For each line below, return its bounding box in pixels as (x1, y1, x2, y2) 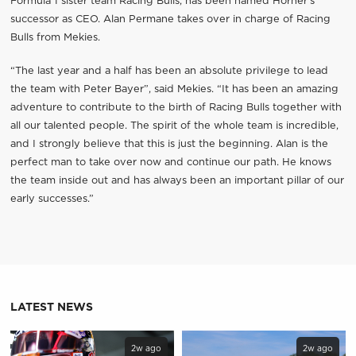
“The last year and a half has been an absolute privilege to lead (10, 66, 328, 77)
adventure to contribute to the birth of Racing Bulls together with (10, 103, 342, 114)
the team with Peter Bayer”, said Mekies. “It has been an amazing (10, 84, 339, 95)
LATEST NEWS (10, 302, 93, 314)
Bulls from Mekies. (10, 33, 100, 44)
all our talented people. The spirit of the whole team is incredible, (10, 121, 339, 132)
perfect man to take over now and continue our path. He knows (10, 157, 331, 168)
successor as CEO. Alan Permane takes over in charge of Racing (10, 14, 331, 25)
